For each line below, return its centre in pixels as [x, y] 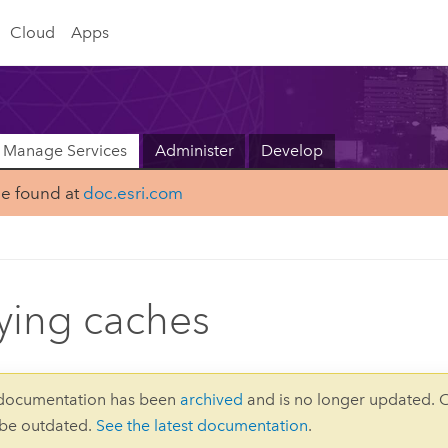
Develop [292, 151]
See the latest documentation [202, 425]
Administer [194, 151]
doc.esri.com [132, 193]
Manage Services [64, 151]
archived [212, 399]
